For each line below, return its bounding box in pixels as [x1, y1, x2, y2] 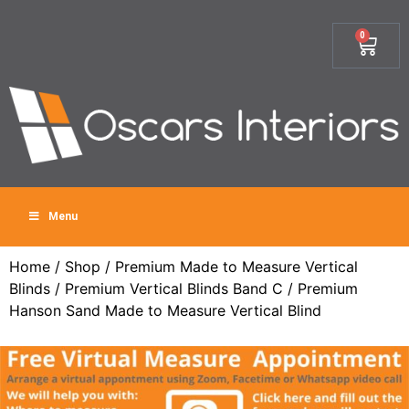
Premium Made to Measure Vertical [115, 257, 358, 276]
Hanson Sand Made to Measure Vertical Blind [9, 301, 321, 320]
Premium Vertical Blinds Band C [65, 279, 283, 298]
